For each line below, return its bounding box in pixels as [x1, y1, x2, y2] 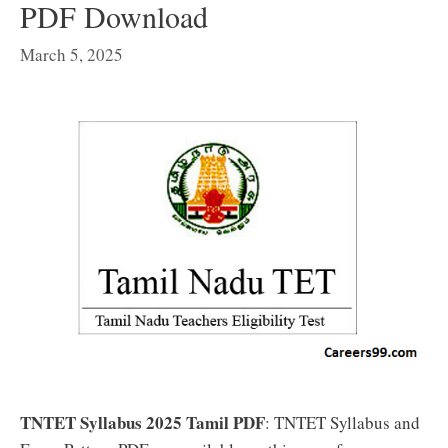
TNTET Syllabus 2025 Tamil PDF [20, 409, 265, 435]
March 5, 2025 [20, 43, 123, 66]
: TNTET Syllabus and [265, 410, 420, 434]
